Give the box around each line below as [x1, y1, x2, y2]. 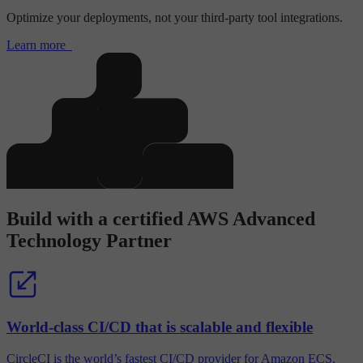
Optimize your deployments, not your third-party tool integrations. [6, 10, 343, 24]
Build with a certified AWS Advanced [6, 207, 315, 229]
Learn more [6, 37, 66, 52]
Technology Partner [6, 229, 172, 251]
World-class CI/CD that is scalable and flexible [6, 318, 313, 336]
